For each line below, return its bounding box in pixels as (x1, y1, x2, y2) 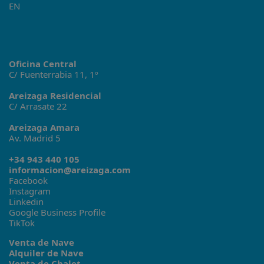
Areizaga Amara (9, 121, 80, 134)
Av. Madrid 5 (9, 132, 61, 144)
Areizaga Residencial (9, 90, 101, 102)
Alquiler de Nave (9, 247, 84, 259)
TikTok (9, 217, 35, 229)
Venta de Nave (9, 236, 74, 249)
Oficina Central (9, 58, 77, 70)
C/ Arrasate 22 (9, 100, 67, 113)
